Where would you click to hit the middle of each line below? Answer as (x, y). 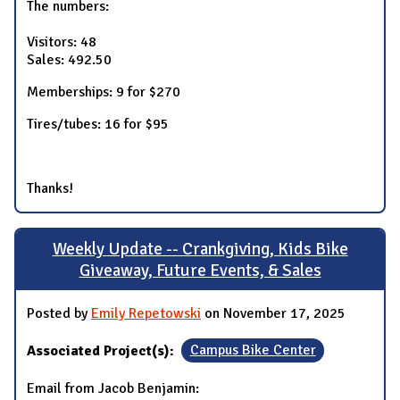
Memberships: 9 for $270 (104, 92)
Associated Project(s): (102, 350)
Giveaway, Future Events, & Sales (200, 271)
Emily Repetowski (146, 313)
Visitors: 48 (62, 42)
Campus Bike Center (253, 350)
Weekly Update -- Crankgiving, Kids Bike (200, 250)
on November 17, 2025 (273, 313)
